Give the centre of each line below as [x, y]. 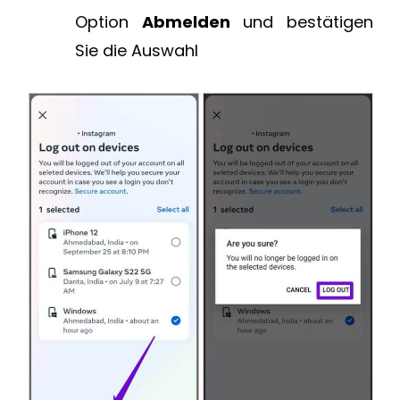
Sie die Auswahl [137, 50]
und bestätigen [308, 21]
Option [108, 21]
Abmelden [192, 21]
